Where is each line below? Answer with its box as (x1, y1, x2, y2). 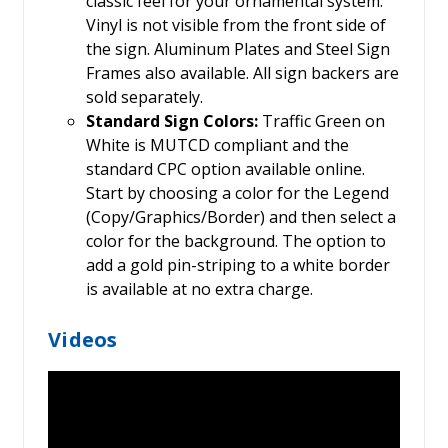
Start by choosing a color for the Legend (85, 182, 389, 205)
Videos (48, 326, 118, 354)
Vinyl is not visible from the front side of (85, 14, 386, 37)
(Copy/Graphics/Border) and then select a (85, 206, 396, 229)
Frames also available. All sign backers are (85, 62, 399, 85)
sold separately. (85, 86, 203, 109)
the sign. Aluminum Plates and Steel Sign (85, 38, 390, 61)
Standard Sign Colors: (85, 110, 258, 133)
